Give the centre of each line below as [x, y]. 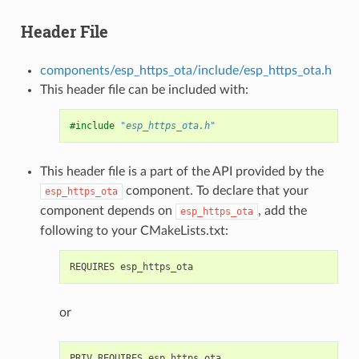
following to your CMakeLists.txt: [134, 230]
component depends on [107, 210]
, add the [282, 210]
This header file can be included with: [144, 89]
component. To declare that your [215, 190]
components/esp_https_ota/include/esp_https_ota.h [186, 70]
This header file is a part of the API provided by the [182, 171]
